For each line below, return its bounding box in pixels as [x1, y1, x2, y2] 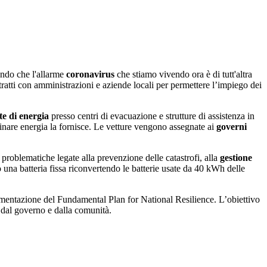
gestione [220, 153, 252, 163]
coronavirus [66, 69, 117, 80]
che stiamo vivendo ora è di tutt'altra [117, 69, 252, 80]
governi [216, 122, 247, 132]
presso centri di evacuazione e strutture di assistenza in [49, 111, 254, 122]
